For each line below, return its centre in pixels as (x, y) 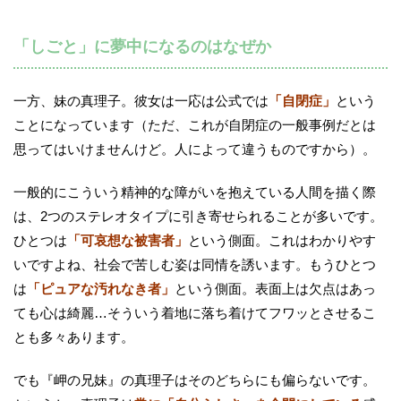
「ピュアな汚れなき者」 (101, 289)
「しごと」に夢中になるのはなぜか (142, 46)
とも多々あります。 (74, 337)
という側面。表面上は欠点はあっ (275, 289)
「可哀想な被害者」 (128, 241)
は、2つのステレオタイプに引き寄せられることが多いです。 (198, 217)
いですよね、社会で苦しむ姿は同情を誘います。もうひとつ (195, 265)
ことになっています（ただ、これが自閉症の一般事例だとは (195, 125)
